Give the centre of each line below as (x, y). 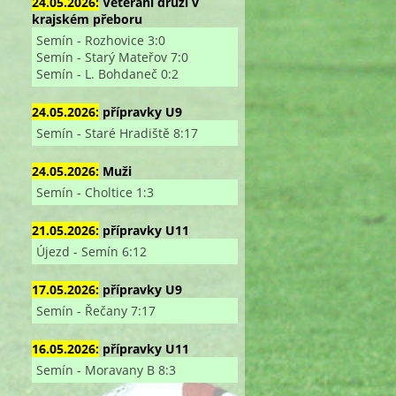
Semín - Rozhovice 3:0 (100, 40)
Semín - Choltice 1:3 (95, 192)
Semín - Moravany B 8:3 (106, 369)
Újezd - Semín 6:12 (91, 251)
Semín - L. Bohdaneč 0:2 (107, 73)
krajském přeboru (87, 19)
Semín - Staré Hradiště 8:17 (117, 133)
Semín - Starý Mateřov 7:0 (112, 57)
